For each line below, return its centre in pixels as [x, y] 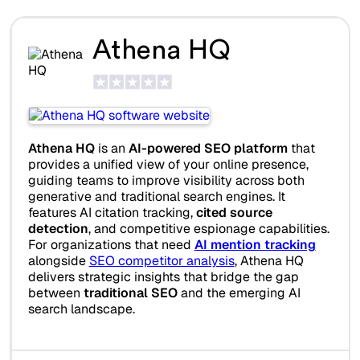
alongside [58, 261]
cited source [234, 213]
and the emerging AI [239, 293]
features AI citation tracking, [112, 213]
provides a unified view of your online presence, [168, 165]
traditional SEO [130, 293]
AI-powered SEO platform [208, 149]
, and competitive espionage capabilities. [209, 229]
